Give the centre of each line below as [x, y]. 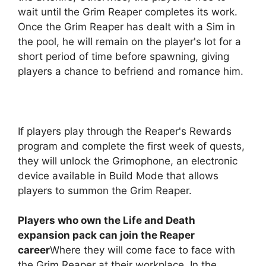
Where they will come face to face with [142, 250]
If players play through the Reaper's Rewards [125, 131]
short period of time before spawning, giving [123, 56]
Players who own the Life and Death [107, 221]
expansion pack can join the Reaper [106, 235]
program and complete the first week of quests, [131, 146]
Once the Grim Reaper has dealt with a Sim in [126, 26]
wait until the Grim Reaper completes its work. [128, 12]
